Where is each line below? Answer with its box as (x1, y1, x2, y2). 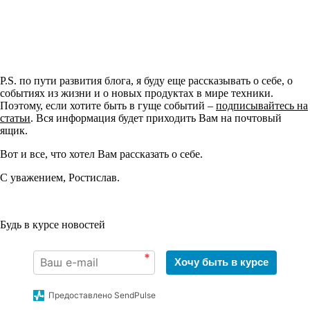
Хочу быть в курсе (174, 255, 268, 268)
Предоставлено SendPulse (48, 289, 156, 300)
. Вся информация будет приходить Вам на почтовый (30, 111, 282, 124)
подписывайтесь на (216, 99, 308, 111)
